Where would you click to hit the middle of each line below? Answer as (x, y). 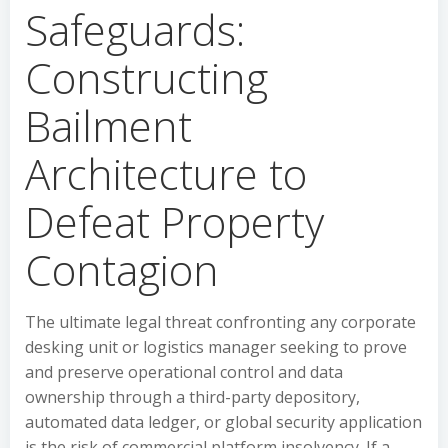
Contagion (122, 269)
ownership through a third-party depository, (192, 397)
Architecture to (166, 173)
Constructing (146, 77)
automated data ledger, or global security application (223, 422)
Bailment (108, 125)
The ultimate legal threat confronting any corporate (220, 322)
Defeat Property (174, 221)
